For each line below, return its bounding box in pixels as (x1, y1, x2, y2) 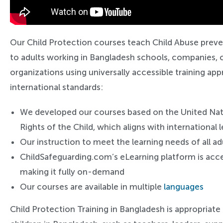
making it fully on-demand (20, 167, 124, 177)
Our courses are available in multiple (20, 182, 164, 192)
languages (164, 182, 204, 192)
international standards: (10, 82, 103, 92)
